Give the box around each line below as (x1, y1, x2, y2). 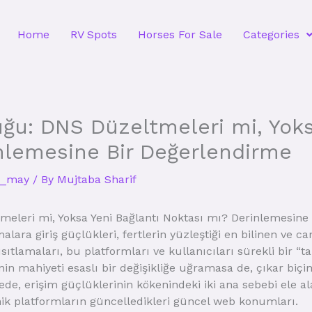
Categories (243, 28, 299, 41)
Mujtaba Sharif (57, 173, 136, 186)
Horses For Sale (138, 28, 222, 41)
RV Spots (70, 28, 117, 41)
